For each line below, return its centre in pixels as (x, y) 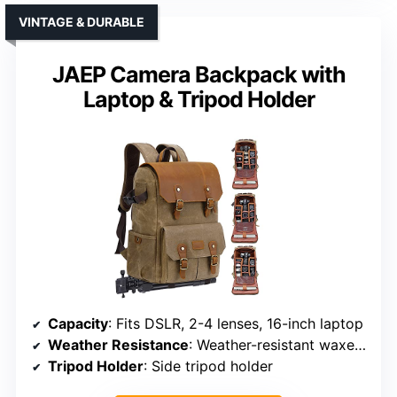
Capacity (78, 323)
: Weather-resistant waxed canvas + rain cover (272, 344)
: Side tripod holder (208, 366)
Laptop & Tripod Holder (198, 99)
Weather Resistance (118, 344)
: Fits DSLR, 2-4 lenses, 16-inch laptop (236, 323)
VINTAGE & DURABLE (82, 21)
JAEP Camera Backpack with (198, 74)
